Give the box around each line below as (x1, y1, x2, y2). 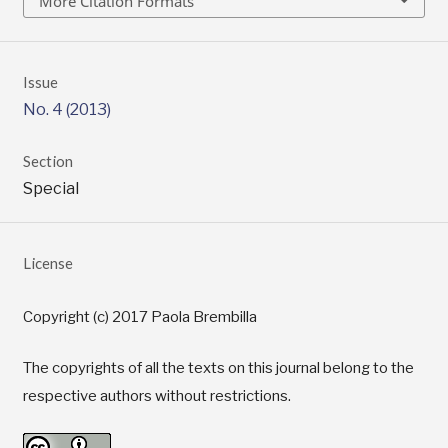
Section (22, 151, 73, 170)
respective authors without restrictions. (22, 387, 291, 406)
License (22, 254, 73, 273)
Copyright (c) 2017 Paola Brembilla (22, 308, 257, 327)
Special (22, 178, 79, 198)
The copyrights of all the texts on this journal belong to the (22, 359, 414, 378)
